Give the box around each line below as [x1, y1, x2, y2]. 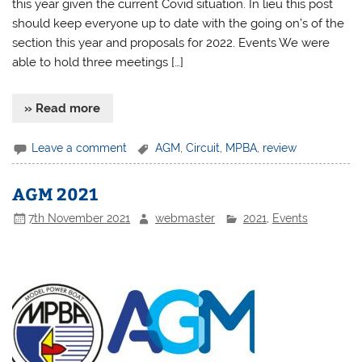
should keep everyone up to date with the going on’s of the [12, 15, 345, 31]
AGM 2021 [12, 181, 99, 205]
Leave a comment [32, 141, 128, 154]
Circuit [186, 141, 221, 154]
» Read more [24, 100, 101, 116]
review [263, 141, 297, 154]
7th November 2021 [28, 211, 131, 225]
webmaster [155, 211, 216, 225]
